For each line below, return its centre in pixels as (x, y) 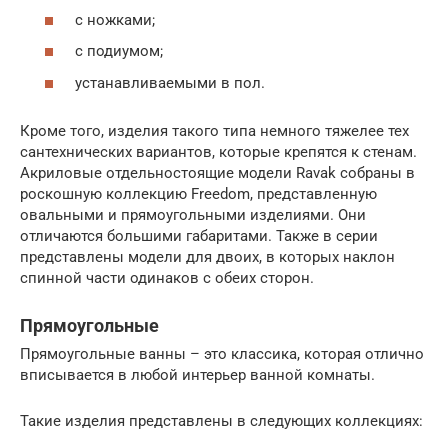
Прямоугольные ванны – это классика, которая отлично (222, 353)
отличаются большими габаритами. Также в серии (199, 235)
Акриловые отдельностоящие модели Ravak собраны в (217, 172)
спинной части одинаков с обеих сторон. (167, 277)
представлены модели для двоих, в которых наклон (207, 256)
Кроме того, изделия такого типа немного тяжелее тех (214, 130)
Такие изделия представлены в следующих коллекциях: (221, 420)
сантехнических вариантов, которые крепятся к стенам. (218, 151)
